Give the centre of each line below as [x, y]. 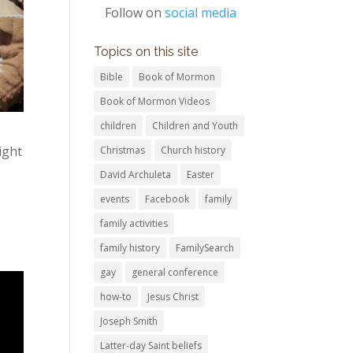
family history [130, 248]
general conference [175, 272]
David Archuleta [136, 175]
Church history [193, 150]
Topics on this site [146, 52]
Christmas [123, 150]
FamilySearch [205, 248]
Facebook [167, 199]
